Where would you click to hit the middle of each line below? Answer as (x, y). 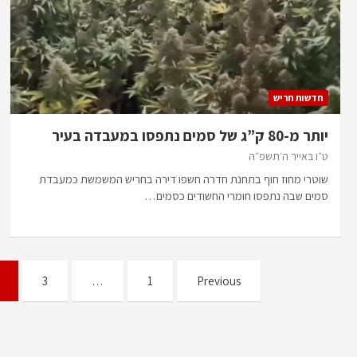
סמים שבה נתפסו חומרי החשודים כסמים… (237, 195)
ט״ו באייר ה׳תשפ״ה (289, 156)
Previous (218, 280)
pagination (283, 308)
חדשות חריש (299, 97)
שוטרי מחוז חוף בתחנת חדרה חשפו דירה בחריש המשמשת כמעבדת (184, 178)
